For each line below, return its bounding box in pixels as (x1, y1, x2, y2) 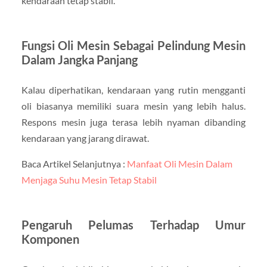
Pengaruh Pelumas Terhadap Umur (21, 217, 246, 232)
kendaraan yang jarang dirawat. (21, 132, 149, 144)
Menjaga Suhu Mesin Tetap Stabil (21, 173, 157, 185)
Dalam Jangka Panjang (21, 52, 138, 67)
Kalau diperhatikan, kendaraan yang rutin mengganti (21, 83, 246, 95)
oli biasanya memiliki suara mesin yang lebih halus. (21, 100, 246, 111)
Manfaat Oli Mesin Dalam (126, 157, 232, 169)
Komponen (21, 231, 79, 246)
